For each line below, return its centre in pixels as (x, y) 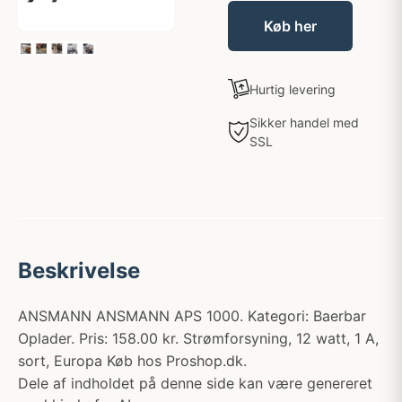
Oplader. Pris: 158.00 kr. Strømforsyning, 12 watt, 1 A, (198, 338)
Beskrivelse (79, 271)
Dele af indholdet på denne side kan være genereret (195, 383)
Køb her (290, 26)
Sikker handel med (304, 122)
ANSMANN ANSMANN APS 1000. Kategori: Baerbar (192, 316)
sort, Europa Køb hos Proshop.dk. (132, 361)
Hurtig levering (293, 89)
